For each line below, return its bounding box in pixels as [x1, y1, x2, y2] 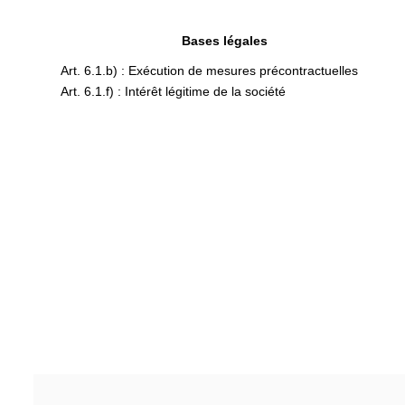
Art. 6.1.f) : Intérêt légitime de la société [61, 84, 286, 99]
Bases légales [182, 33, 268, 48]
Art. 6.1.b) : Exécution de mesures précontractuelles [61, 63, 358, 78]
